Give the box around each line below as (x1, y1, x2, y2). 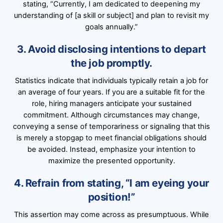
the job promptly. (70, 56, 153, 69)
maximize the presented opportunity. (48, 156, 175, 166)
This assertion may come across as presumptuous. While (14, 210, 209, 220)
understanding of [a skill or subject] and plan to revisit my (14, 10, 209, 20)
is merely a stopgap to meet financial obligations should (16, 133, 207, 143)
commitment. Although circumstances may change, (23, 111, 200, 120)
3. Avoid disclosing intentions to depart (17, 42, 206, 55)
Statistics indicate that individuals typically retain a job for (15, 76, 208, 86)
